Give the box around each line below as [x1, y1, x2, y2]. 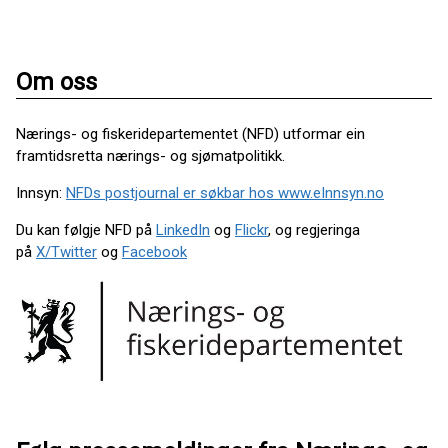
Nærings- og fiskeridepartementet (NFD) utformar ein [16, 125, 365, 144]
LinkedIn [156, 221, 210, 240]
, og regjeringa [268, 221, 360, 240]
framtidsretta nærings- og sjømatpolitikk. [16, 147, 285, 166]
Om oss [16, 68, 97, 97]
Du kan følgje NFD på [16, 221, 156, 240]
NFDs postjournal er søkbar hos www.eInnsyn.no [66, 184, 384, 203]
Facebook [122, 243, 187, 262]
